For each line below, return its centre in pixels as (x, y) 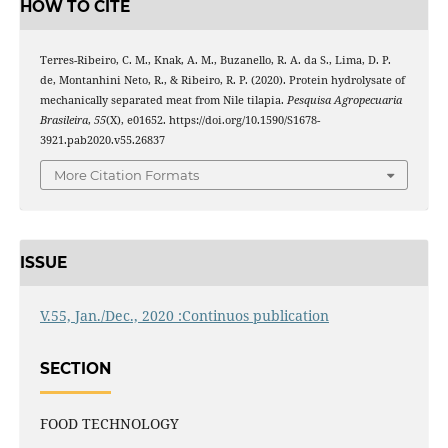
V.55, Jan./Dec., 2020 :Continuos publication (184, 315)
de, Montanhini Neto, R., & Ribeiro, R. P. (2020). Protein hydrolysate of (222, 79)
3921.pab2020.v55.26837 (102, 139)
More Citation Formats (126, 175)
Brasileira (63, 119)
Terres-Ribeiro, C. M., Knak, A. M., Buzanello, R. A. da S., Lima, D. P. (215, 59)
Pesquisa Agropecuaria (344, 99)
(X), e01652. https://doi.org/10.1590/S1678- (212, 119)
